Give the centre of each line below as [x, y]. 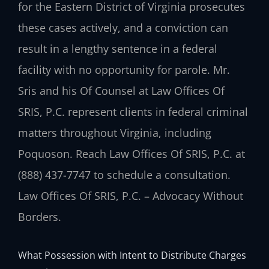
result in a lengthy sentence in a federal [118, 48]
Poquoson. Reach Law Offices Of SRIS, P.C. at [131, 153]
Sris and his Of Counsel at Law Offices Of [121, 90]
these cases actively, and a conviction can [123, 27]
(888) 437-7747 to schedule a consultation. [124, 174]
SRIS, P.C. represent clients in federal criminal [133, 111]
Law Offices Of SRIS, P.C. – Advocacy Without [131, 195]
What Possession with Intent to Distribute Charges [132, 255]
